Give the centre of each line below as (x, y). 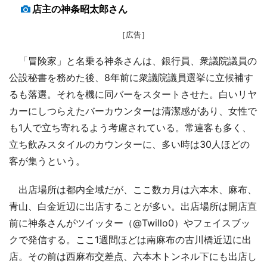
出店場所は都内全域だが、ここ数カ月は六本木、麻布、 (133, 189)
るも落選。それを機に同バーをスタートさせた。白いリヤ (133, 94)
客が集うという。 (47, 161)
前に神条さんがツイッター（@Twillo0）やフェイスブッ (130, 223)
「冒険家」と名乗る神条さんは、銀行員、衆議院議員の (133, 60)
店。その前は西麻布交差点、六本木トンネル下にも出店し (133, 256)
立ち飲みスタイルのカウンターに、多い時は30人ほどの (129, 144)
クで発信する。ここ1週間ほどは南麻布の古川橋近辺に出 (130, 239)
